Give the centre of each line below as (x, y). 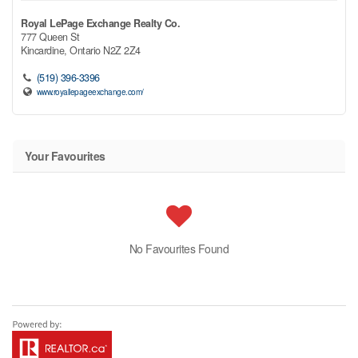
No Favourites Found (179, 248)
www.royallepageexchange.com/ (90, 91)
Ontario (85, 50)
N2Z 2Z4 (122, 50)
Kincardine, (45, 50)
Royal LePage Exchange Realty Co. (100, 23)
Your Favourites (65, 155)
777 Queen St (50, 36)
